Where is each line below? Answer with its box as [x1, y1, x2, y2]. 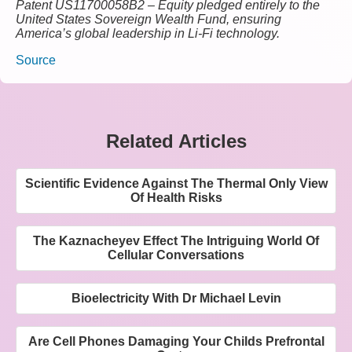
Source [16, 53, 56, 68]
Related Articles [105, 130, 247, 152]
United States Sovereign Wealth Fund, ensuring [16, 13, 281, 27]
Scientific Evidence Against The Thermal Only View [24, 177, 328, 191]
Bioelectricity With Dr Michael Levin [71, 291, 281, 306]
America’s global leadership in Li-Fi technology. [16, 27, 280, 41]
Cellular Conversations [108, 248, 244, 262]
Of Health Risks [130, 191, 222, 205]
